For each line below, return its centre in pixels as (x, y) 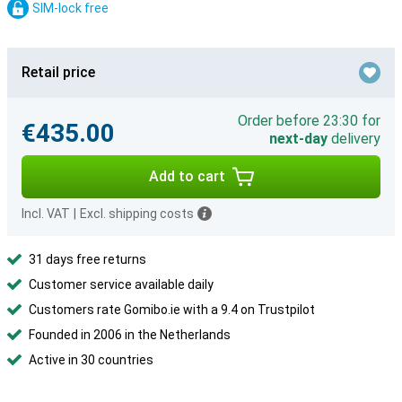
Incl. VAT (46, 214)
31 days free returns (87, 259)
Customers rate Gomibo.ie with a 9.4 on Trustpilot (172, 310)
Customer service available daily (121, 284)
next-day (298, 139)
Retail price (58, 72)
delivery (354, 139)
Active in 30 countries (91, 360)
